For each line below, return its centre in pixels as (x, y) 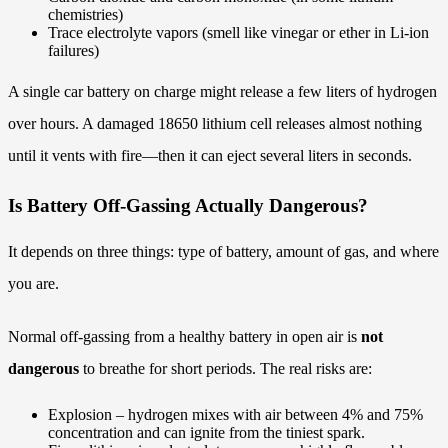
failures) (73, 50)
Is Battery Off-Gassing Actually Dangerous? (188, 206)
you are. (33, 283)
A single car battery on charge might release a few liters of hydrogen (222, 91)
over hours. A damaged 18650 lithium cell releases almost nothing (215, 123)
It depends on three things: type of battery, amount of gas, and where (223, 251)
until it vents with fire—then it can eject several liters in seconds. (210, 155)
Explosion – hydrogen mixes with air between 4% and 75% (235, 414)
